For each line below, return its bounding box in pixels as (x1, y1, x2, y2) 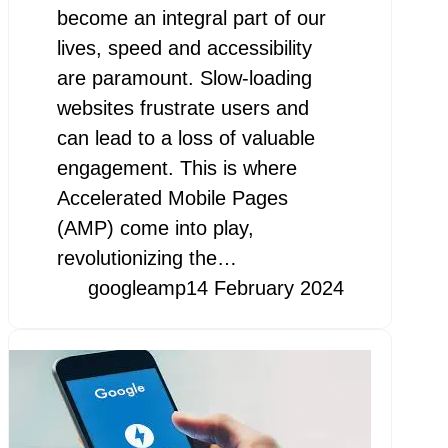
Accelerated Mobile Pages (56, 187, 288, 210)
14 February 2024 (185, 277, 344, 300)
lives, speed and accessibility (56, 37, 312, 60)
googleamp (87, 277, 186, 300)
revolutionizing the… (56, 247, 237, 270)
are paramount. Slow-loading (56, 67, 312, 90)
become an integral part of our (56, 7, 326, 30)
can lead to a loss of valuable (56, 127, 315, 150)
